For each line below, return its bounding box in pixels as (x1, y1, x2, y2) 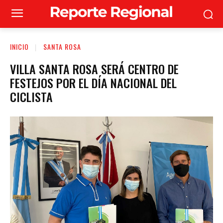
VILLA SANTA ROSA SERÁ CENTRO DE (10, 59, 179, 78)
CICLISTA (10, 87, 53, 106)
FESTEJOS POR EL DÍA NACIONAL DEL (10, 73, 177, 92)
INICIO (10, 41, 29, 52)
